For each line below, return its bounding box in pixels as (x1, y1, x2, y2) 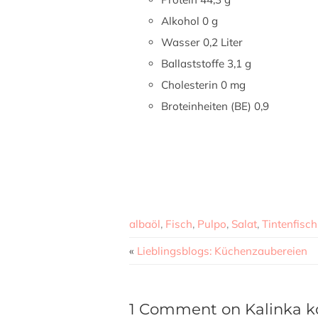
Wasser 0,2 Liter (161, 35, 243, 50)
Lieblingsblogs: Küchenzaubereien (137, 244, 307, 258)
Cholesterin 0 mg (161, 78, 246, 92)
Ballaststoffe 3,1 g (161, 57, 251, 71)
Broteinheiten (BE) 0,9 (161, 99, 269, 114)
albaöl (129, 217, 160, 231)
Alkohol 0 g (161, 14, 218, 28)
